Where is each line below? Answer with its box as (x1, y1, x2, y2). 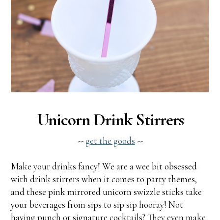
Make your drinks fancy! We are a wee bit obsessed (11, 160, 197, 172)
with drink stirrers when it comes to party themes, (11, 173, 197, 185)
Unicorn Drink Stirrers (36, 109, 184, 130)
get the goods (85, 135, 135, 146)
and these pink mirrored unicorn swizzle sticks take (11, 186, 202, 197)
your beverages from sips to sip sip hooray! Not (11, 198, 184, 210)
